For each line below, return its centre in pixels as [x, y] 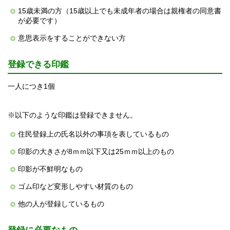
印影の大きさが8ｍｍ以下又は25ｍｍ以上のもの [96, 152]
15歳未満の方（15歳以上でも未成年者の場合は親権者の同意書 [120, 11]
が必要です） [40, 21]
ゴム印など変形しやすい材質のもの [75, 187]
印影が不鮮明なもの [50, 169]
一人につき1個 [31, 87]
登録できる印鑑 [38, 65]
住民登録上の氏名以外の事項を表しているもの [93, 134]
